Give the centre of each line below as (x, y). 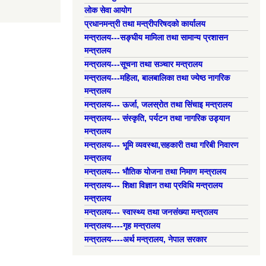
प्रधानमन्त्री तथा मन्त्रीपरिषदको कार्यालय (145, 24)
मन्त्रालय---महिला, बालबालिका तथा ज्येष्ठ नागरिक (157, 78)
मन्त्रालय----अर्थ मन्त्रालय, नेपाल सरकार (145, 239)
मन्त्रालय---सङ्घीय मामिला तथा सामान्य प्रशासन (156, 37)
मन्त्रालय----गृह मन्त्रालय (122, 226)
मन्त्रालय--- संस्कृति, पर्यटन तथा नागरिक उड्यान (157, 118)
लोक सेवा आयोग (108, 10)
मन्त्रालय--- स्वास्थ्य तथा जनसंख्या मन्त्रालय (151, 212)
